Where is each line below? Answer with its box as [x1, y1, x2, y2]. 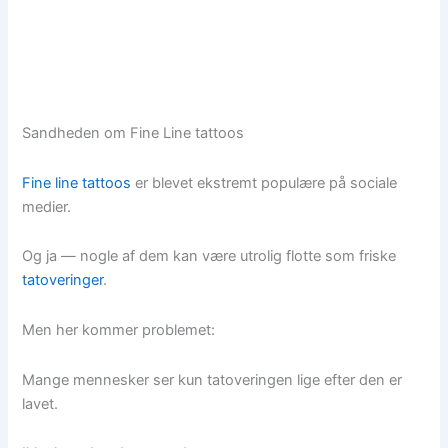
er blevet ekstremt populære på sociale [131, 173, 398, 192]
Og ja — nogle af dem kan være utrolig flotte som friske [22, 247, 397, 266]
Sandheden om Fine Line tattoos [22, 124, 245, 143]
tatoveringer [22, 271, 104, 290]
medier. [22, 197, 72, 216]
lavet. [22, 394, 59, 413]
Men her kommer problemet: [22, 320, 216, 339]
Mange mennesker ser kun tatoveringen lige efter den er [22, 370, 403, 389]
